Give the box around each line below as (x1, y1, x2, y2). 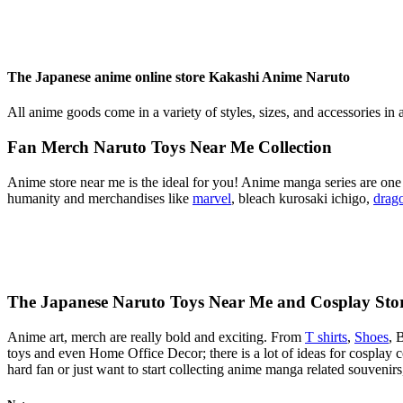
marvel (193, 190, 231, 206)
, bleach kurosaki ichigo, (231, 190, 373, 206)
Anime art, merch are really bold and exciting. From (7, 329, 305, 345)
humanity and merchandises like (7, 190, 193, 206)
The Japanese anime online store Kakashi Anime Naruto (7, 68, 350, 85)
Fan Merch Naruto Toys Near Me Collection (7, 137, 332, 157)
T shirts (305, 329, 347, 345)
